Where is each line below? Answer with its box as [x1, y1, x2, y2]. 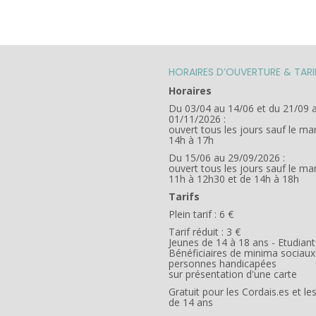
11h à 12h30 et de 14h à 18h [169, 172, 299, 186]
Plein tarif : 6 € [169, 207, 233, 221]
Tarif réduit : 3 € [169, 225, 241, 239]
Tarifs [169, 190, 200, 204]
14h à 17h [169, 133, 214, 147]
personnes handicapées [169, 257, 276, 271]
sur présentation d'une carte [169, 267, 297, 281]
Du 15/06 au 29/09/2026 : [169, 151, 285, 165]
